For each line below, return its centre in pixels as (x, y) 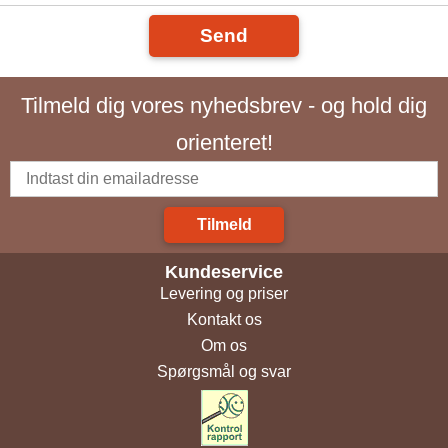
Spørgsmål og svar (224, 371)
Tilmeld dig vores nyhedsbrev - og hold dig (224, 105)
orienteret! (224, 142)
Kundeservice (224, 271)
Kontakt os (224, 319)
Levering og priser (224, 293)
